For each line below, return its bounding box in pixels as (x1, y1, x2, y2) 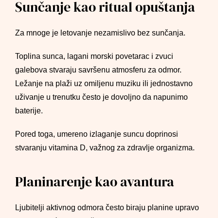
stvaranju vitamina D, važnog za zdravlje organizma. (15, 143, 195, 152)
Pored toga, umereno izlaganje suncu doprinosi (15, 129, 179, 139)
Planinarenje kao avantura (15, 172, 175, 191)
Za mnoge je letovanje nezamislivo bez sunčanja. (15, 28, 186, 37)
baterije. (15, 106, 43, 115)
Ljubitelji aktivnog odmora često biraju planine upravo (15, 203, 200, 212)
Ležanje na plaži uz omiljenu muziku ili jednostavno (15, 79, 193, 88)
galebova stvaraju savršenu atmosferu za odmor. (15, 65, 182, 74)
